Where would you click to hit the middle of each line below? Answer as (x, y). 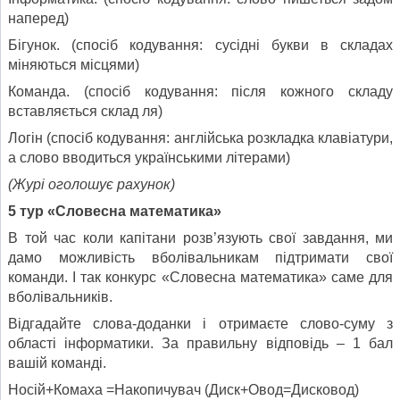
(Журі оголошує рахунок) (92, 185)
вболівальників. (60, 297)
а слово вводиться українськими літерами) (149, 158)
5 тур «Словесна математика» (115, 212)
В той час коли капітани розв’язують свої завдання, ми (200, 238)
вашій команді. (57, 363)
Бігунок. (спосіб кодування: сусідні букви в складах (200, 46)
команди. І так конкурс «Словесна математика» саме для (200, 278)
